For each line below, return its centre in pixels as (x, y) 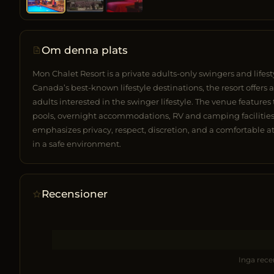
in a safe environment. (77, 143)
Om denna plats (85, 50)
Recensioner (75, 194)
